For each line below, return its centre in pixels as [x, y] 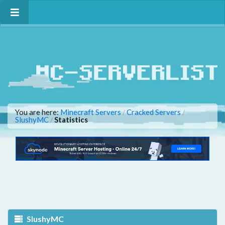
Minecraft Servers [91, 112]
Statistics [71, 120]
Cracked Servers [154, 112]
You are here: [38, 112]
